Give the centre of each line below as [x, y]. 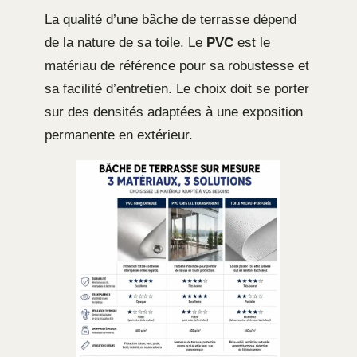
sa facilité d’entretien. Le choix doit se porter [177, 89]
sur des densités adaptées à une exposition [174, 112]
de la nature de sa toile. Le [126, 43]
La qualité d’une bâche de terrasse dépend [171, 20]
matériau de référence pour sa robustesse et [177, 66]
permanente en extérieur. [119, 135]
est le [252, 43]
